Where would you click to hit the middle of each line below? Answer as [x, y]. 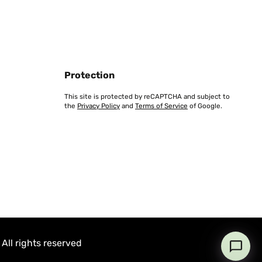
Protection [89, 75]
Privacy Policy [99, 106]
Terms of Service [161, 106]
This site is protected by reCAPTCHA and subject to [147, 96]
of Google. [205, 106]
